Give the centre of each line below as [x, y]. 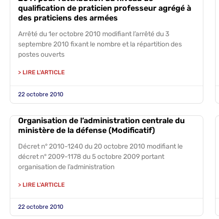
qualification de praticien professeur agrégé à [105, 8]
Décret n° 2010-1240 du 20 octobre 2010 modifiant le [100, 146]
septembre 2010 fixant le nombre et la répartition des [100, 44]
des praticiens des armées [68, 18]
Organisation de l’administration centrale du [101, 120]
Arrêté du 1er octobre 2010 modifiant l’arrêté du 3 [94, 34]
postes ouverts [41, 55]
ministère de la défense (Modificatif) [87, 130]
